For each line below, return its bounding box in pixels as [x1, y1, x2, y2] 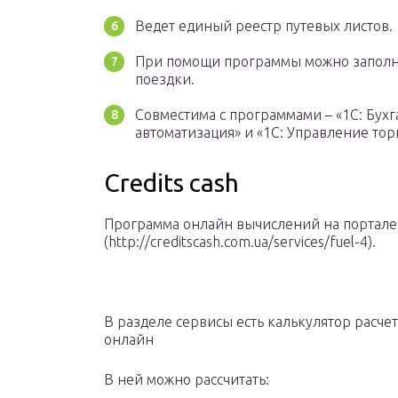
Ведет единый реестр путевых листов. [135, 18, 393, 35]
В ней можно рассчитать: [104, 371, 269, 388]
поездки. [135, 71, 195, 88]
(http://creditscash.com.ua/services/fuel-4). [104, 234, 376, 251]
